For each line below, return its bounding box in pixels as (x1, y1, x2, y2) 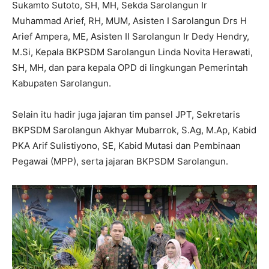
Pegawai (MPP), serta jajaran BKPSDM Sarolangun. (12, 155, 228, 167)
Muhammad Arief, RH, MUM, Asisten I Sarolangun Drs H (12, 14, 247, 26)
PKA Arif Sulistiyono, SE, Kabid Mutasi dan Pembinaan (12, 139, 241, 151)
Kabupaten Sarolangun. (12, 77, 111, 89)
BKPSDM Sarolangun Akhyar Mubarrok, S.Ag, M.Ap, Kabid (12, 124, 256, 136)
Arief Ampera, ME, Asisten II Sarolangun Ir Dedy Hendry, (12, 30, 249, 42)
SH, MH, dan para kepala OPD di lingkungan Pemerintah (12, 61, 248, 73)
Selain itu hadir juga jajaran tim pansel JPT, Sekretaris (12, 108, 240, 120)
